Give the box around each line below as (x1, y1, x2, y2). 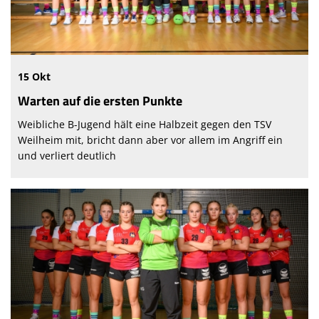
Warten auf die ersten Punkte (18, 90, 182, 110)
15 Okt (18, 69, 51, 83)
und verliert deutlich (18, 148, 116, 162)
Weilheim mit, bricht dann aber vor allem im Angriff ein (18, 132, 283, 147)
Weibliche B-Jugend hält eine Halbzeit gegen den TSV (18, 117, 271, 131)
